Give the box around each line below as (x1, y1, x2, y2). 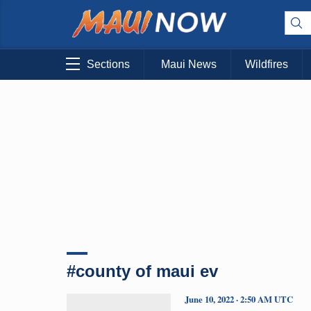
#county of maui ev (67, 261, 218, 280)
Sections (87, 58, 130, 71)
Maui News (161, 58, 217, 71)
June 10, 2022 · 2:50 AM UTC (185, 292, 293, 305)
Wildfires (245, 58, 288, 71)
